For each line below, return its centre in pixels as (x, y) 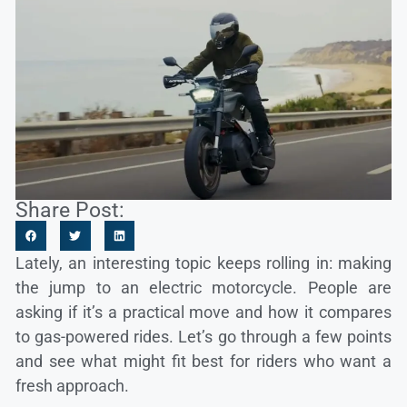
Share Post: (70, 210)
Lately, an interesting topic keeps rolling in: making (203, 263)
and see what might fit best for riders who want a (203, 362)
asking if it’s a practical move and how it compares (203, 313)
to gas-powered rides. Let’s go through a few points (203, 337)
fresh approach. (72, 386)
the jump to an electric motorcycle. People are (203, 288)
